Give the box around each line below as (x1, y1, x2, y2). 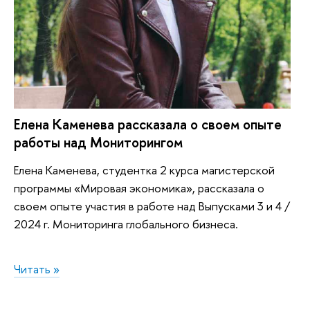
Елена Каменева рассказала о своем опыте (14, 115, 282, 134)
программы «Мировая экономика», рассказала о (14, 179, 264, 196)
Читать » (14, 261, 60, 277)
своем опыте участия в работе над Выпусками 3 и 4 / (14, 197, 290, 214)
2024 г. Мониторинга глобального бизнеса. (14, 215, 238, 232)
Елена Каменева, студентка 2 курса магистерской (14, 161, 275, 178)
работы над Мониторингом (14, 133, 183, 152)
